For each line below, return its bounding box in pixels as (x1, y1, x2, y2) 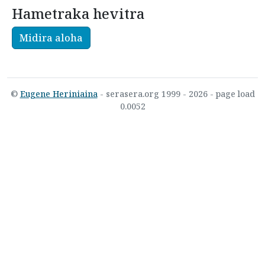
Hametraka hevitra (12, 4, 144, 24)
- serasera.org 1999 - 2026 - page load (97, 88, 255, 100)
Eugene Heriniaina (20, 88, 98, 100)
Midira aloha (20, 31, 83, 45)
